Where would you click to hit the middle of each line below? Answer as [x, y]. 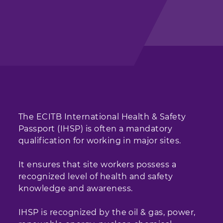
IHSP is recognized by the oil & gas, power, [107, 212]
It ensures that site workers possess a [98, 165]
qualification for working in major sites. [100, 141]
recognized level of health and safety [96, 176]
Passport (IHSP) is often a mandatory [96, 129]
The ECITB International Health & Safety [102, 117]
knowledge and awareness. [76, 188]
